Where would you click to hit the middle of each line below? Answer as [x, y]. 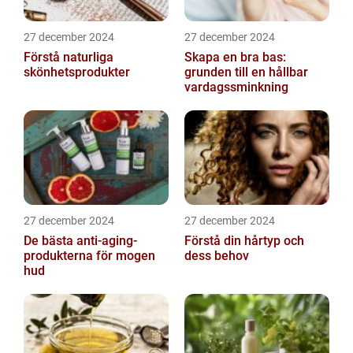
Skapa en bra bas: [235, 57]
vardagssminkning [236, 87]
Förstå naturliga [69, 57]
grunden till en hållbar [246, 72]
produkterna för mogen [89, 256]
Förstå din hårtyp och [244, 241]
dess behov [217, 256]
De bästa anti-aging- [80, 241]
